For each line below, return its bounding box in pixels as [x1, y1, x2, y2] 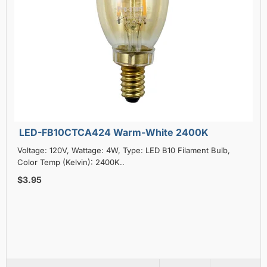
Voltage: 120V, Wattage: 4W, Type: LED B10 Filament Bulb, [17, 145, 230, 155]
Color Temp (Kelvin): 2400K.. [17, 157, 125, 167]
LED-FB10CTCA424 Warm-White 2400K [18, 126, 209, 138]
